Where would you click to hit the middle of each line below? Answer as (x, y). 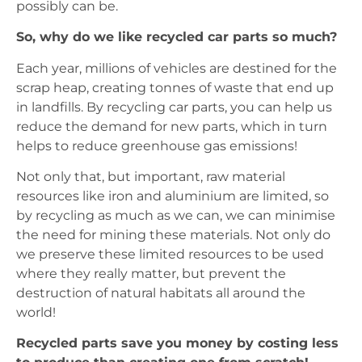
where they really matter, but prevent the (151, 274)
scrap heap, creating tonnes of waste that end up (175, 87)
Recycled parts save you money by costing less (177, 343)
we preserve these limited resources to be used (170, 255)
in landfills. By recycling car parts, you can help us (174, 107)
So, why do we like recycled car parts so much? (177, 37)
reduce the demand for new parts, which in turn (172, 126)
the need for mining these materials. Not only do (173, 235)
